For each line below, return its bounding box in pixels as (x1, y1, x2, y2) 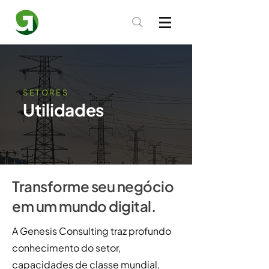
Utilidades (23, 99, 104, 120)
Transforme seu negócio (12, 177, 174, 195)
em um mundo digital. (12, 197, 156, 215)
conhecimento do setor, (12, 241, 121, 254)
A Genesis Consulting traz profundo (12, 225, 171, 237)
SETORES (23, 88, 69, 97)
